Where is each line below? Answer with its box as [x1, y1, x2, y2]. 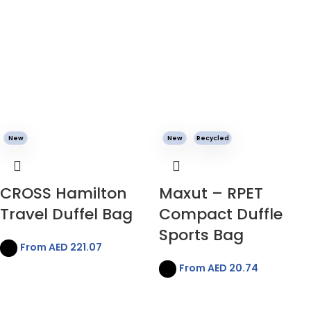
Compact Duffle [159, 203, 283, 226]
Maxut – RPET [159, 183, 263, 205]
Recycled [196, 134, 229, 143]
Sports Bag [159, 224, 244, 246]
